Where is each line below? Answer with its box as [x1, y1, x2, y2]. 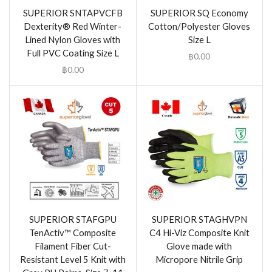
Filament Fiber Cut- [34, 240, 111, 251]
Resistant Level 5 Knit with [19, 253, 126, 265]
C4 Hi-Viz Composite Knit [149, 226, 250, 238]
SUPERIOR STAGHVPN [151, 213, 247, 225]
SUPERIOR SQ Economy [150, 7, 248, 19]
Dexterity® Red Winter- [24, 21, 122, 32]
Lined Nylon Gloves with [25, 34, 121, 46]
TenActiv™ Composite [29, 226, 117, 238]
